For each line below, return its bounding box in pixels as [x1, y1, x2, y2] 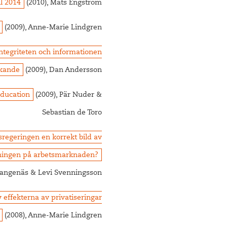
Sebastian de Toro [42, 109, 102, 117]
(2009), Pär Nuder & [33, 92, 102, 99]
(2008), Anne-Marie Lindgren [3, 212, 102, 219]
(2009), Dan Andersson [23, 67, 102, 74]
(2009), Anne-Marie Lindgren [3, 24, 102, 31]
